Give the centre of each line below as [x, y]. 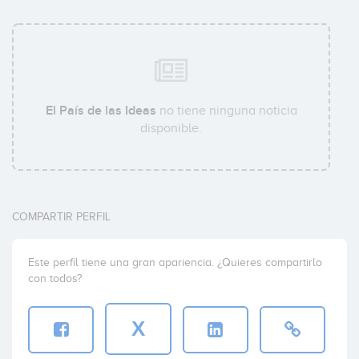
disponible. [171, 129]
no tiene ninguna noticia [226, 111]
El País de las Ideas [101, 111]
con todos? [55, 279]
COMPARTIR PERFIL [61, 217]
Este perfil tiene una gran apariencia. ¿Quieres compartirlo [175, 263]
